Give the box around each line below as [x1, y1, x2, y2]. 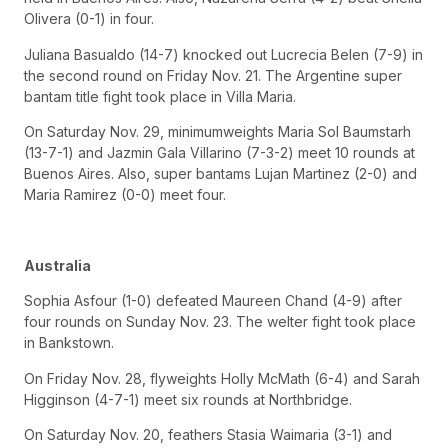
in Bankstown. [24, 334, 114, 352]
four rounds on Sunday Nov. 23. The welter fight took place [24, 313, 416, 331]
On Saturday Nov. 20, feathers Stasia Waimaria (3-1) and [24, 425, 392, 443]
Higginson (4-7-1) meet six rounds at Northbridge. [24, 390, 352, 408]
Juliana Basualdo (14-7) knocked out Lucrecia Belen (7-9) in [24, 45, 423, 63]
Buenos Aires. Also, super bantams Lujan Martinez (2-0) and [24, 165, 417, 182]
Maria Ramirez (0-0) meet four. [24, 186, 226, 203]
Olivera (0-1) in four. [24, 10, 154, 28]
